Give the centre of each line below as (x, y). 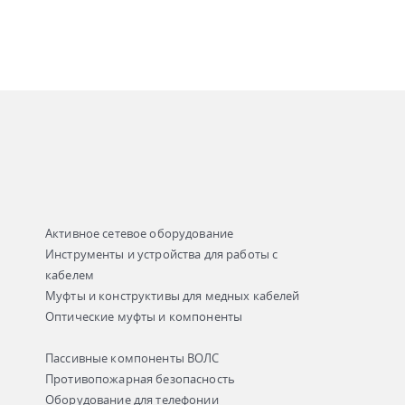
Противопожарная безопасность (140, 379)
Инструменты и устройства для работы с (162, 254)
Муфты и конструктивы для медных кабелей (173, 296)
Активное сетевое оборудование (140, 233)
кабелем (70, 275)
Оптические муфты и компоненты (144, 316)
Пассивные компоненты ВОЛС (132, 358)
